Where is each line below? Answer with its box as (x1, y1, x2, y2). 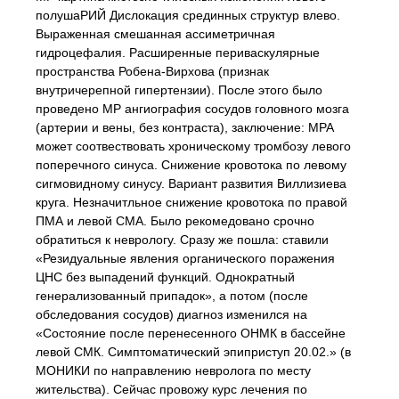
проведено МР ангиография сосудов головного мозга (36, 102, 349, 116)
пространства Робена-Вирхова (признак (36, 64, 269, 78)
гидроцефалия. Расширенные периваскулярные (36, 45, 320, 60)
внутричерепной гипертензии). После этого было (36, 83, 322, 97)
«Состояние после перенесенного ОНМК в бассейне (36, 326, 346, 340)
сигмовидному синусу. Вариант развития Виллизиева (36, 176, 346, 191)
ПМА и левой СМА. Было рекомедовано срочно (36, 214, 314, 228)
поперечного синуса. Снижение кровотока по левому (36, 158, 346, 172)
